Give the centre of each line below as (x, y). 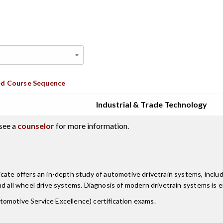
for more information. (92, 126)
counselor (36, 126)
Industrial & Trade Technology (152, 104)
